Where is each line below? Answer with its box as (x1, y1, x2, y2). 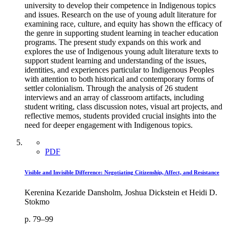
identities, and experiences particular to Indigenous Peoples (25, 65, 214, 74)
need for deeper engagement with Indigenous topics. (25, 120, 193, 129)
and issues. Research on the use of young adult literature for (25, 10, 216, 19)
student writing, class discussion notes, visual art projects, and (25, 102, 222, 111)
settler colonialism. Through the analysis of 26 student (25, 83, 198, 93)
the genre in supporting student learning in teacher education (25, 28, 218, 37)
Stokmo (25, 197, 50, 206)
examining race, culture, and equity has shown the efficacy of (25, 19, 222, 28)
